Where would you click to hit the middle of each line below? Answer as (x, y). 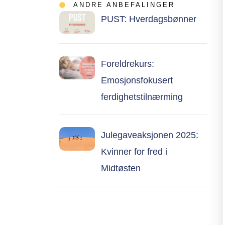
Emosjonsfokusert (137, 81)
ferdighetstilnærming (142, 97)
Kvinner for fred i (134, 152)
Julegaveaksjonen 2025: (149, 135)
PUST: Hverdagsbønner (148, 19)
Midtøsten (121, 168)
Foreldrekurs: (127, 64)
